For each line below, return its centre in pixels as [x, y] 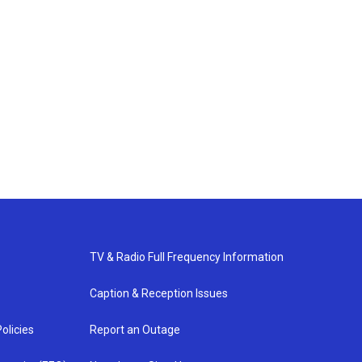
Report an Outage [135, 329]
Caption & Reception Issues [158, 293]
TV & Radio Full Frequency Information [186, 257]
